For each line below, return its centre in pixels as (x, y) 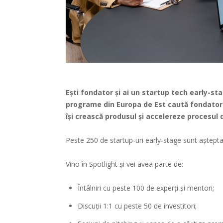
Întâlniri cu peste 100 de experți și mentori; (146, 188)
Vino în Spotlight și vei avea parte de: (124, 164)
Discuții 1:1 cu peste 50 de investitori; (137, 206)
